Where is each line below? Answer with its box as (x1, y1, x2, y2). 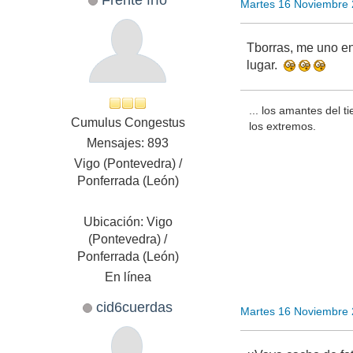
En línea (104, 270, 151, 284)
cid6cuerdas (96, 299, 173, 316)
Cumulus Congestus (70, 116, 185, 130)
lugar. (247, 58, 284, 72)
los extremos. (249, 119, 316, 132)
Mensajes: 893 (87, 136, 169, 150)
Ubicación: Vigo (83, 215, 173, 229)
